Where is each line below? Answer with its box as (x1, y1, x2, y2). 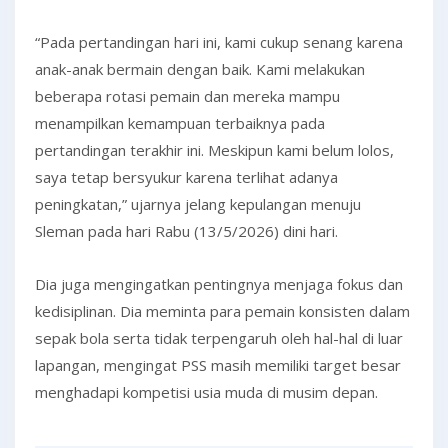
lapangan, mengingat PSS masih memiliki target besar (35, 355, 401, 375)
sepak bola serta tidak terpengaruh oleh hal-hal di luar (35, 328, 403, 348)
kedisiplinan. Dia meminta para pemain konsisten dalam (35, 301, 410, 321)
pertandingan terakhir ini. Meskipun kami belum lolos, (35, 140, 394, 160)
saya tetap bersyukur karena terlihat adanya (35, 167, 338, 187)
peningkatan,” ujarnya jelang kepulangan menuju (35, 194, 361, 214)
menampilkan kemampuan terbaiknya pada (35, 113, 325, 133)
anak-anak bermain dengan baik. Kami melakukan (35, 59, 365, 79)
